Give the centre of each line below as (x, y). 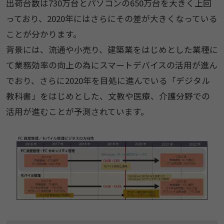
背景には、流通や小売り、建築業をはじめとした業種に (112, 50)
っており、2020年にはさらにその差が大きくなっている (111, 19)
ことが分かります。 (43, 34)
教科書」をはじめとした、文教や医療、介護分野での (108, 96)
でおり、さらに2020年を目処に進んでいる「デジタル (108, 81)
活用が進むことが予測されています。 (77, 112)
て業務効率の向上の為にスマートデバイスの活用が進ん (111, 65)
